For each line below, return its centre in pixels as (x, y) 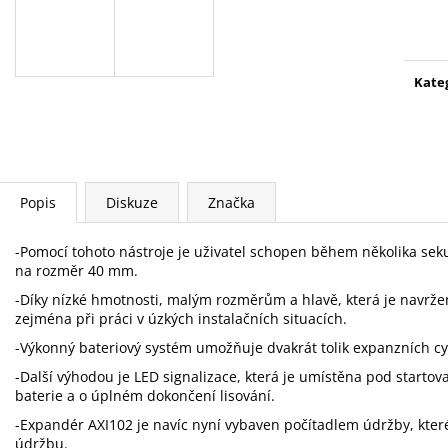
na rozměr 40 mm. (76, 270)
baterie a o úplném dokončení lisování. (145, 395)
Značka (231, 202)
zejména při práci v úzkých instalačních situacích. (181, 318)
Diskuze (132, 202)
